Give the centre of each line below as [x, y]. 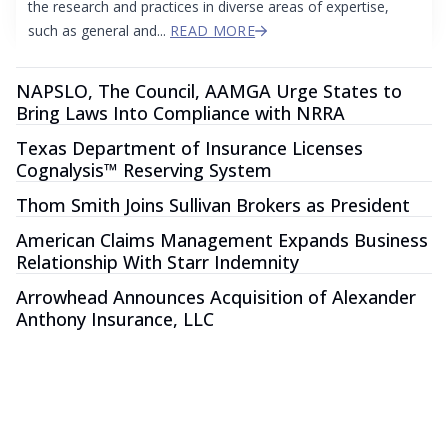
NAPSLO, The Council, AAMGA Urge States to [209, 91]
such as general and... [99, 31]
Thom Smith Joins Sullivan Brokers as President [213, 205]
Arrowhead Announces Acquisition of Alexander [216, 297]
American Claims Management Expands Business [222, 240]
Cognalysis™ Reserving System [144, 170]
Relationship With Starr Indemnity [157, 262]
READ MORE [213, 31]
